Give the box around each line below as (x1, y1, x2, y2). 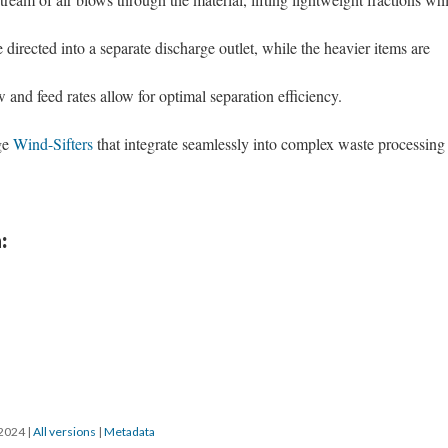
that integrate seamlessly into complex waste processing (93, 133, 445, 154)
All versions (33, 424, 96, 439)
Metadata (104, 424, 155, 439)
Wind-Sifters (13, 133, 93, 154)
